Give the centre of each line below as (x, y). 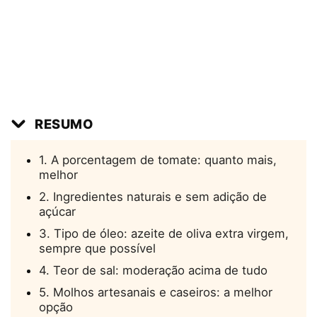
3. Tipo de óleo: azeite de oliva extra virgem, (164, 234)
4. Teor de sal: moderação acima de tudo (153, 271)
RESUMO (64, 124)
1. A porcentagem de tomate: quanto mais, (158, 160)
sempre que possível (97, 249)
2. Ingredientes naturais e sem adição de (153, 197)
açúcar (57, 212)
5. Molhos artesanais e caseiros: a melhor (156, 293)
